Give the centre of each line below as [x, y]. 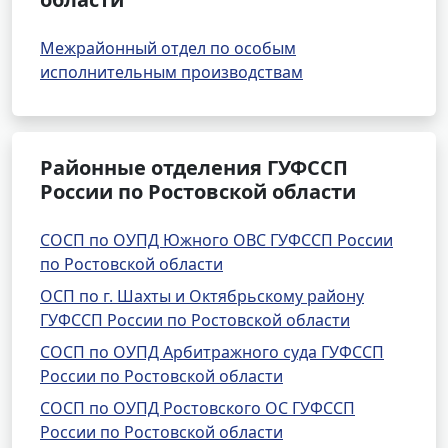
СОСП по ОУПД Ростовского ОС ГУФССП [197, 408]
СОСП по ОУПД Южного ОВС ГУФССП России [216, 240]
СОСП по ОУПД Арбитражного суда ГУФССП [212, 352]
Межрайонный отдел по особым [168, 48]
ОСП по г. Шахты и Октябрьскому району [202, 296]
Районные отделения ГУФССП [194, 167]
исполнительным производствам [171, 72]
